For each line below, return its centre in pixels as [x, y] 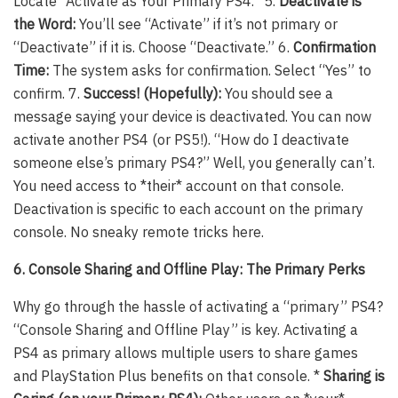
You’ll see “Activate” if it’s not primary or [207, 24]
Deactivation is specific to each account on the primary [188, 209]
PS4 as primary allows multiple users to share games [186, 353]
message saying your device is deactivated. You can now [192, 117]
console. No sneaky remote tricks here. [139, 232]
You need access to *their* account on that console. [179, 186]
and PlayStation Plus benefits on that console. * [168, 376]
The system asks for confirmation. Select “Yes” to [210, 71]
